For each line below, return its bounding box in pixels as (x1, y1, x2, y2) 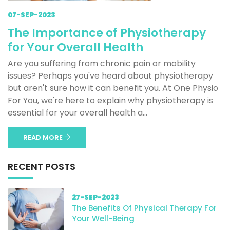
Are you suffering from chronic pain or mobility (8, 57, 196, 69)
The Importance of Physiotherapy (8, 25, 206, 41)
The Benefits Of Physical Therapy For (72, 203, 217, 214)
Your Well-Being (72, 213, 135, 224)
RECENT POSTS (8, 160, 75, 173)
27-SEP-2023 (72, 193, 119, 202)
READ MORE (23, 132, 64, 142)
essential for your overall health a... (8, 107, 147, 119)
